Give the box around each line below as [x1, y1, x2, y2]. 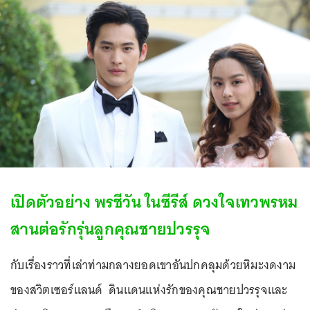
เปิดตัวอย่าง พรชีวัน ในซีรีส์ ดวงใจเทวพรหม [10, 188, 298, 216]
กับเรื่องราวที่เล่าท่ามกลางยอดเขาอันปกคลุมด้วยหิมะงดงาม [10, 255, 295, 275]
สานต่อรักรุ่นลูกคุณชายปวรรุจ [10, 215, 211, 243]
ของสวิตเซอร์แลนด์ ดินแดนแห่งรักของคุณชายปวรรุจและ [10, 280, 288, 300]
